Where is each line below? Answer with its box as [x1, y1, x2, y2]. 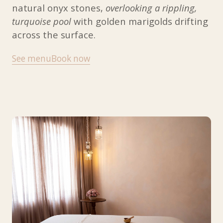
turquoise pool [11, 14, 71, 27]
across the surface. [11, 28, 96, 41]
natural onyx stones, [11, 1, 106, 14]
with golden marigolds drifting [71, 14, 208, 27]
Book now [51, 52, 90, 64]
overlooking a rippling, [105, 1, 197, 14]
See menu [11, 52, 51, 64]
